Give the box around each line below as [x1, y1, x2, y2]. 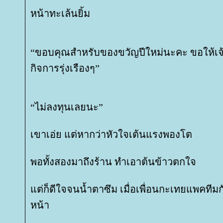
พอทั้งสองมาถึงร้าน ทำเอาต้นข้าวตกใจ [30, 156, 196, 167]
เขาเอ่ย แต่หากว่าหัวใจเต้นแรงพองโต [30, 129, 192, 140]
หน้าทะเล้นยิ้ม [30, 8, 90, 19]
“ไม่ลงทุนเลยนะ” [30, 102, 103, 112]
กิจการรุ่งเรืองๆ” [30, 63, 100, 74]
